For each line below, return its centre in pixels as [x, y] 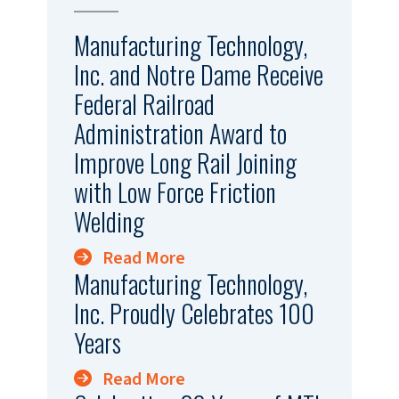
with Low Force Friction [175, 191]
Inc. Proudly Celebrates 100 [194, 313]
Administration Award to [180, 133]
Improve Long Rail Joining [185, 162]
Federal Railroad [144, 103]
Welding [109, 221]
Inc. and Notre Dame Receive [198, 74]
